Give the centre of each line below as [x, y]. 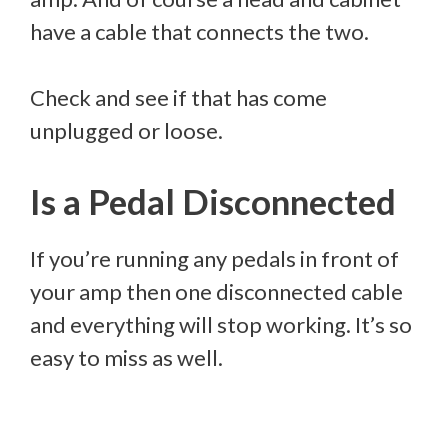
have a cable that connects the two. [199, 31]
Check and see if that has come [178, 97]
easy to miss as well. [126, 357]
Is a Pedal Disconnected [213, 200]
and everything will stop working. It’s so [221, 324]
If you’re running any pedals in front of [214, 258]
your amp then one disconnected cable [216, 291]
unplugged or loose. [126, 130]
